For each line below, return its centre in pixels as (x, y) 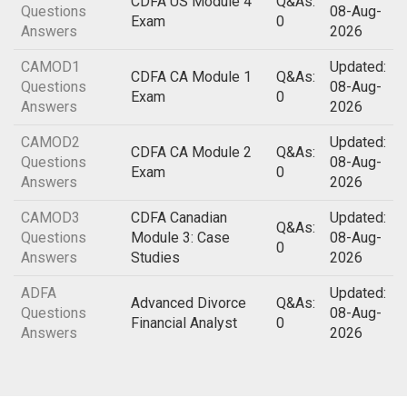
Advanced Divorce (189, 303)
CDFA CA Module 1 (191, 77)
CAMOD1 (50, 67)
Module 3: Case (180, 238)
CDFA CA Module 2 (191, 152)
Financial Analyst (184, 323)
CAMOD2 (50, 142)
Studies (155, 258)
